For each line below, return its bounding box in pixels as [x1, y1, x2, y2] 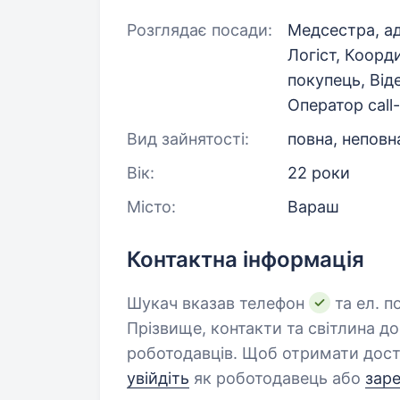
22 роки [287, 163, 350, 182]
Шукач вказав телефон [127, 294, 309, 312]
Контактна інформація [127, 246, 364, 272]
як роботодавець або [189, 369, 365, 387]
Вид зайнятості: [127, 129, 249, 148]
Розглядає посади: [127, 21, 272, 39]
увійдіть [127, 369, 189, 387]
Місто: [127, 197, 176, 216]
